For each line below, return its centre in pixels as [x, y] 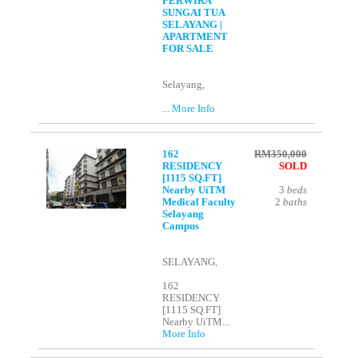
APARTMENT [195, 37]
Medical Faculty [199, 203]
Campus [181, 227]
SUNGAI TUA [194, 13]
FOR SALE [188, 49]
